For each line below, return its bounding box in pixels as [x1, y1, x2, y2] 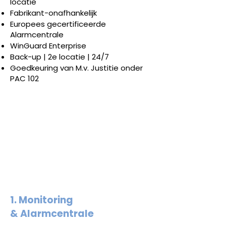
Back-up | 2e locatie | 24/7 [10, 51, 109, 62]
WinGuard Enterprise [10, 40, 86, 51]
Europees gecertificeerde [10, 19, 106, 29]
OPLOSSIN [32, 100, 97, 119]
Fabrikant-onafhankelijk [10, 8, 97, 18]
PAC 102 [10, 73, 39, 84]
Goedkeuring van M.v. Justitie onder [10, 63, 143, 73]
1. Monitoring [10, 193, 73, 207]
